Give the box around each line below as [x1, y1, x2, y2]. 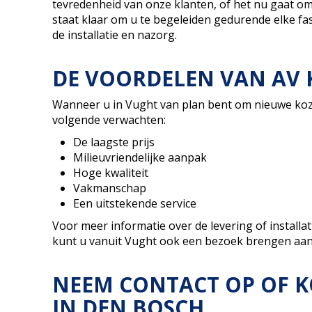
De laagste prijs [72, 134, 155, 150]
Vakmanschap [72, 180, 146, 196]
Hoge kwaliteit [72, 164, 148, 180]
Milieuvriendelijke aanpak [72, 149, 207, 165]
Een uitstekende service [72, 195, 196, 211]
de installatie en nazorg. [52, 26, 177, 42]
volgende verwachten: [52, 111, 166, 127]
